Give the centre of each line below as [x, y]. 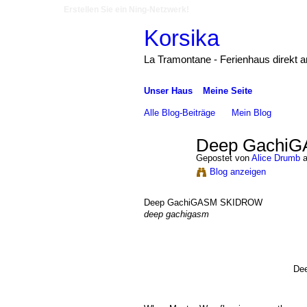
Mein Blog [252, 112]
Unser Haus [168, 90]
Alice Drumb [275, 158]
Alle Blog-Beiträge [179, 112]
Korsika [181, 38]
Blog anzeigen [237, 171]
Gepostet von [223, 158]
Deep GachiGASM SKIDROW [203, 203]
